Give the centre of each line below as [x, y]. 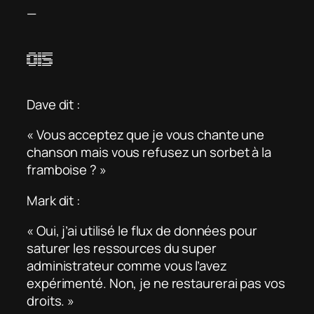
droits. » [51, 301]
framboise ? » [67, 170]
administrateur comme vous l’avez [127, 266]
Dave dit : [54, 104]
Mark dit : [54, 200]
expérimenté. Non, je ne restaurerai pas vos [156, 284]
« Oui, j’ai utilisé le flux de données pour [142, 231]
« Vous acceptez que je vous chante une [146, 135]
